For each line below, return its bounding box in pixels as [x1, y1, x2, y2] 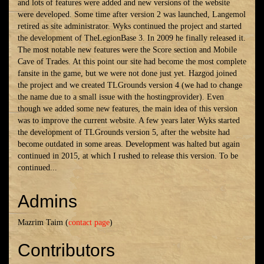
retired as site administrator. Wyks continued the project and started [18, 22, 242, 31]
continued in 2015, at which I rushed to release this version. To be [18, 151, 238, 160]
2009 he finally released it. [154, 34, 246, 42]
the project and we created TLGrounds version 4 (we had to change [18, 81, 242, 90]
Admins [18, 192, 77, 211]
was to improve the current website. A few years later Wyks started [18, 116, 240, 125]
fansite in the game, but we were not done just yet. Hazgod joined [18, 69, 237, 78]
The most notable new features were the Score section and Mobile [18, 45, 237, 54]
